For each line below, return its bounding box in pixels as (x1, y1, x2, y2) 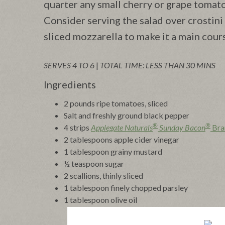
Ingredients (44, 78, 96, 91)
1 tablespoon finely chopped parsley (64, 183, 188, 193)
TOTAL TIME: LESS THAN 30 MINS (100, 60, 215, 70)
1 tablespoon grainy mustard (64, 147, 162, 157)
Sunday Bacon (158, 123, 205, 133)
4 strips (64, 123, 91, 133)
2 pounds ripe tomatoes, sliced (64, 98, 168, 108)
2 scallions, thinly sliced (64, 171, 143, 181)
